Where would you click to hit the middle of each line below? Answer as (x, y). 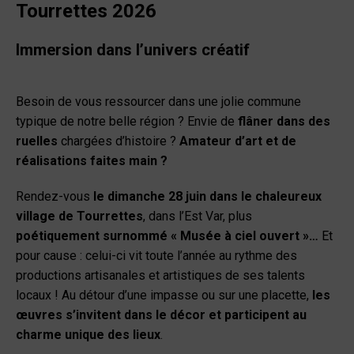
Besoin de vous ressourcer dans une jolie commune (158, 101)
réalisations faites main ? (92, 160)
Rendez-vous (55, 196)
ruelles (37, 141)
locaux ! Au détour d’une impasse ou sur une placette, (164, 295)
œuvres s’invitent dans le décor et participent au (161, 314)
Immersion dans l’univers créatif (133, 49)
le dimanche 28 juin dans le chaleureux (207, 196)
